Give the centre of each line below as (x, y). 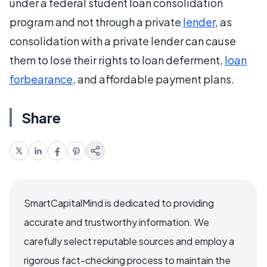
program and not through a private (96, 22)
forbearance (41, 79)
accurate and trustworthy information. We (117, 222)
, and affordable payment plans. (153, 79)
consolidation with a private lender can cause (123, 41)
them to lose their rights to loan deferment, (117, 60)
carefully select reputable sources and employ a (129, 241)
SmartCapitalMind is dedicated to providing (119, 203)
